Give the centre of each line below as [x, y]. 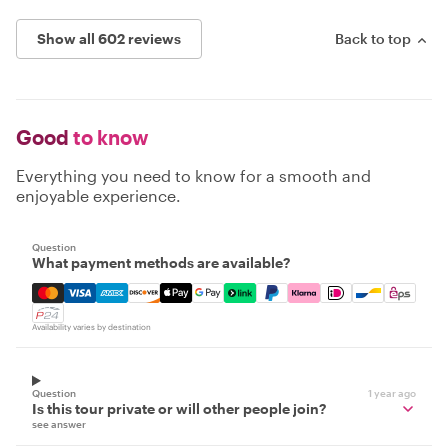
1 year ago [392, 393]
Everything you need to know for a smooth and [193, 176]
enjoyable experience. [98, 196]
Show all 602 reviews [109, 39]
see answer [59, 424]
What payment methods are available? [161, 263]
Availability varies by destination [91, 327]
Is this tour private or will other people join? [179, 409]
